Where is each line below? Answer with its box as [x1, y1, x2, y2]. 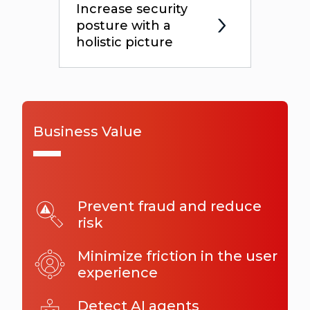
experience [77, 264, 158, 281]
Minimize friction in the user [77, 247, 277, 264]
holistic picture [76, 34, 174, 50]
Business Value [33, 122, 142, 140]
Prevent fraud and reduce [77, 197, 262, 215]
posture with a [76, 17, 172, 33]
